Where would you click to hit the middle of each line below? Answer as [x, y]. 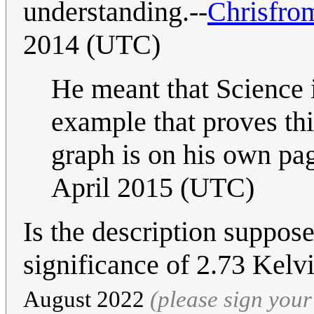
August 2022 [87, 299]
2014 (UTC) [92, 44]
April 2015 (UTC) [153, 187]
